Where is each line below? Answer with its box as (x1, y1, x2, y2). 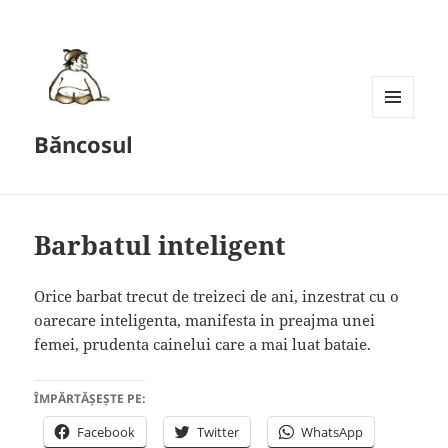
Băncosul (34, 129, 134, 160)
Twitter (197, 422, 240, 441)
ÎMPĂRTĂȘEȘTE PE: (34, 389, 146, 407)
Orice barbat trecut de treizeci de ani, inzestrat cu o (34, 285, 400, 306)
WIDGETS (372, 150, 429, 168)
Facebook (77, 422, 136, 441)
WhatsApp (301, 422, 364, 441)
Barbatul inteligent (34, 226, 287, 263)
